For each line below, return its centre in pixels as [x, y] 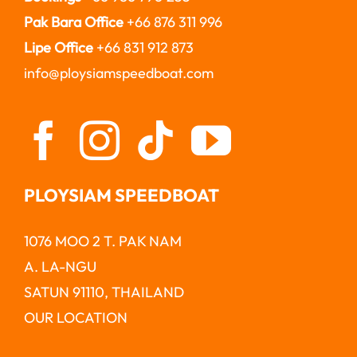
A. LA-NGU [60, 267]
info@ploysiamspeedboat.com [118, 73]
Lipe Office [58, 48]
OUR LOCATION [75, 318]
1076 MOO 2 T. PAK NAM [102, 241]
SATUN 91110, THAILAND [104, 292]
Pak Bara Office [73, 22]
